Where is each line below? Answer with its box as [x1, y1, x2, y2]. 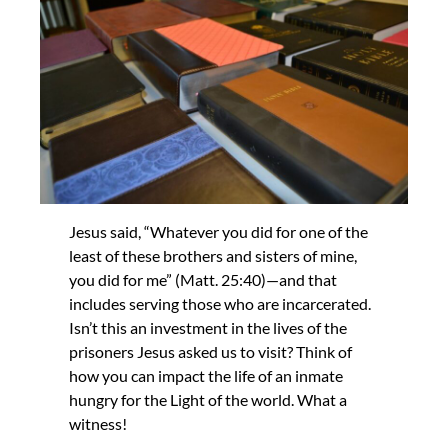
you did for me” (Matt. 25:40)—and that [69, 269, 338, 289]
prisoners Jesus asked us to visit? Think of [69, 341, 353, 361]
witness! [69, 413, 128, 433]
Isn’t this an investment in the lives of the [69, 317, 348, 337]
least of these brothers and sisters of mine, [69, 245, 358, 265]
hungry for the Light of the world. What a [69, 389, 348, 409]
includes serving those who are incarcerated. [69, 293, 372, 313]
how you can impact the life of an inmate [69, 365, 344, 385]
